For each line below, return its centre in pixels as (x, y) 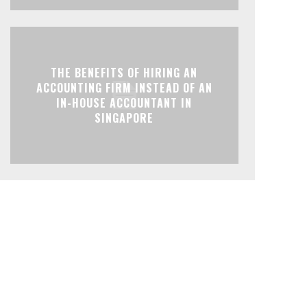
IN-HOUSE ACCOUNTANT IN (124, 102)
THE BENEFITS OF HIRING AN (124, 72)
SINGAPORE (124, 118)
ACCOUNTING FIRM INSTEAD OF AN (124, 87)
